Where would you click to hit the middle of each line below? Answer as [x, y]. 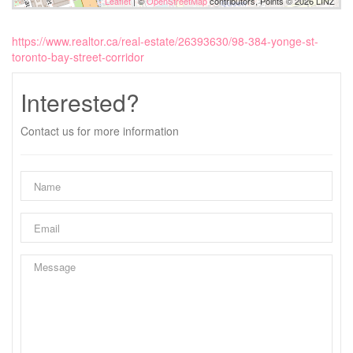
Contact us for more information [100, 131]
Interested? [80, 102]
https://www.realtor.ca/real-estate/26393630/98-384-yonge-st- [165, 41]
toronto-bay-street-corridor [78, 57]
